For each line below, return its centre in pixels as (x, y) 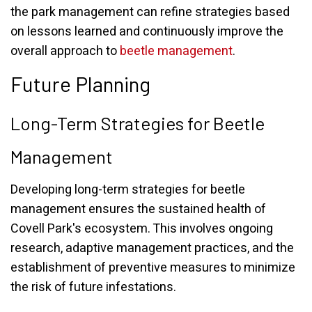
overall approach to (65, 51)
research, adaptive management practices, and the (152, 248)
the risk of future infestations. (93, 287)
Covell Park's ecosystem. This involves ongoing (142, 229)
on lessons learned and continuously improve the (147, 32)
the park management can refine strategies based (150, 12)
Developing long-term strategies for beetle (128, 190)
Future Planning (80, 84)
